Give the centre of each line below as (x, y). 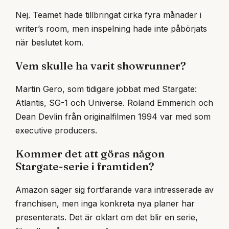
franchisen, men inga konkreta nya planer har (105, 204)
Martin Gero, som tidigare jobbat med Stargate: (106, 89)
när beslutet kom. (49, 42)
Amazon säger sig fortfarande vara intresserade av (114, 190)
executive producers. (56, 130)
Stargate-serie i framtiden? (85, 166)
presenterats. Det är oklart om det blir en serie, (107, 217)
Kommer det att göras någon (90, 154)
